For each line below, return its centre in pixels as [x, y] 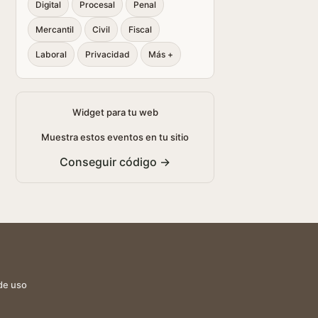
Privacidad [108, 54]
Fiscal [140, 29]
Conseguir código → [115, 162]
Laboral [51, 54]
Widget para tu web [115, 112]
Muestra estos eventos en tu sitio [115, 137]
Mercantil [55, 29]
